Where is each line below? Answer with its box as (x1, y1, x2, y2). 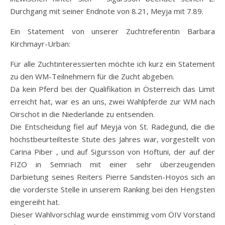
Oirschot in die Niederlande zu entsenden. (10, 108, 155, 119)
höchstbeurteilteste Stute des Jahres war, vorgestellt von (10, 134, 215, 144)
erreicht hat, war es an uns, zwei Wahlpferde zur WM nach (10, 96, 215, 106)
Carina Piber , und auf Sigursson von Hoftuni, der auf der (10, 146, 215, 157)
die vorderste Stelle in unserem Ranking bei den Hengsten (10, 184, 215, 194)
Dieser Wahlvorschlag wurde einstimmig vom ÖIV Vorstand (10, 209, 215, 219)
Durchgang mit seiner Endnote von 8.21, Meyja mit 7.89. (10, 6, 203, 16)
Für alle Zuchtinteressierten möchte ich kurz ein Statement (10, 58, 215, 69)
